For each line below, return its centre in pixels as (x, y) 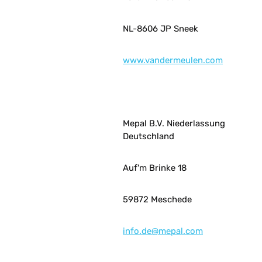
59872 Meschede (157, 199)
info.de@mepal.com (163, 231)
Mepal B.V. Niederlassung (174, 123)
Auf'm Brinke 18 (155, 168)
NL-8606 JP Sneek (161, 29)
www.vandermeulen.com (173, 60)
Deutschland (149, 136)
